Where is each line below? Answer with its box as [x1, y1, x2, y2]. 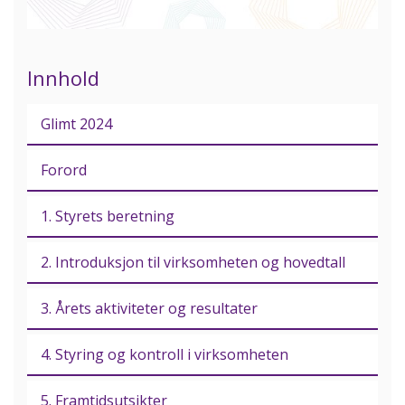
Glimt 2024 [41, 113, 112, 134]
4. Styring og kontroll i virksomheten [41, 344, 288, 364]
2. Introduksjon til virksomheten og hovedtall [41, 251, 345, 272]
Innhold [27, 63, 99, 91]
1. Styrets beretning [41, 205, 174, 226]
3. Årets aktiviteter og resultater [41, 297, 258, 318]
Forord [41, 159, 87, 180]
